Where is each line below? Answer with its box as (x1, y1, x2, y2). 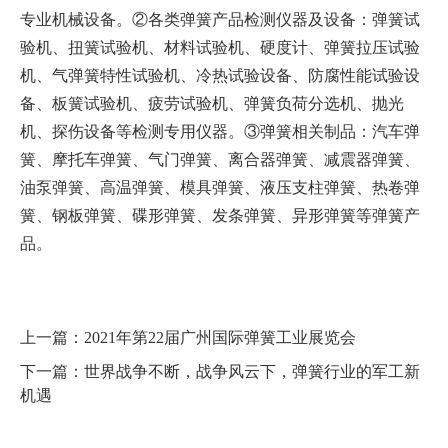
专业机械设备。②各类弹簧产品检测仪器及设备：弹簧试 (20, 10, 420, 28)
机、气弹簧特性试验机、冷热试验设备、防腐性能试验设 (20, 66, 420, 84)
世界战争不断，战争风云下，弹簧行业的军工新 (84, 362, 420, 380)
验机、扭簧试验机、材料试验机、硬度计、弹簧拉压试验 (20, 38, 420, 56)
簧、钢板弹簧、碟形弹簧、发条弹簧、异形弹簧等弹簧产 (20, 206, 420, 224)
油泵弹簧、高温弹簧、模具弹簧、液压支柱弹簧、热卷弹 (20, 178, 420, 196)
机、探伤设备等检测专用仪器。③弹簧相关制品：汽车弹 (20, 122, 420, 140)
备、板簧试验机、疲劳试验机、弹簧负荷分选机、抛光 (20, 94, 404, 112)
